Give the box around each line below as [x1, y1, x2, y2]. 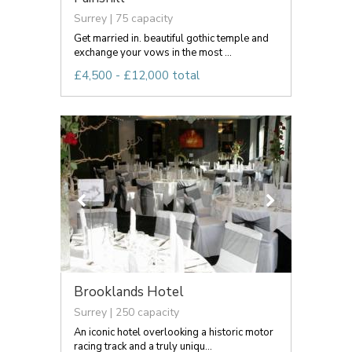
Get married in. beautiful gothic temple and [74, 31, 269, 46]
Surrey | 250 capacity [74, 304, 179, 320]
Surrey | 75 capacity [74, 10, 173, 26]
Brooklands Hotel [74, 282, 184, 301]
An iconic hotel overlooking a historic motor [74, 324, 273, 339]
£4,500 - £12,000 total [74, 67, 200, 83]
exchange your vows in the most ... [74, 45, 232, 60]
